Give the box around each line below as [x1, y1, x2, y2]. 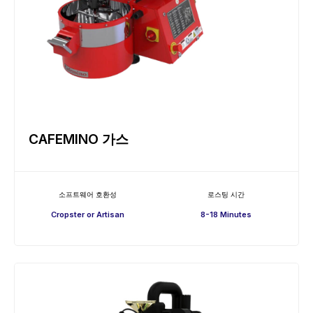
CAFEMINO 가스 [29, 131, 129, 147]
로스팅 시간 [207, 189, 245, 198]
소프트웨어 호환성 [58, 189, 117, 198]
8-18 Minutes [200, 209, 252, 219]
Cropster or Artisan [50, 209, 124, 219]
